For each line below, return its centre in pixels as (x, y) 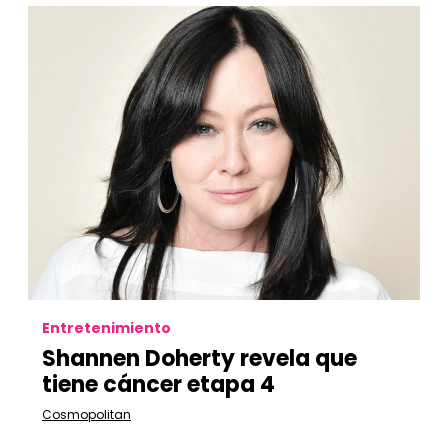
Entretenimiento (106, 328)
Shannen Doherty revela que (199, 358)
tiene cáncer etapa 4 (158, 384)
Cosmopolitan (86, 414)
